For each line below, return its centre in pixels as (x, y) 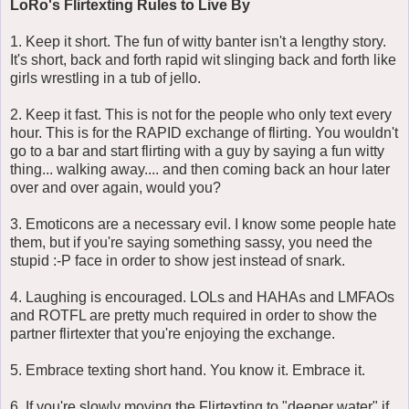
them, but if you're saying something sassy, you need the (191, 242)
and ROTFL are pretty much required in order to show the (194, 315)
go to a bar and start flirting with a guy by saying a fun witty (197, 151)
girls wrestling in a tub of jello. (105, 78)
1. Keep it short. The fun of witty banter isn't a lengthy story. (198, 41)
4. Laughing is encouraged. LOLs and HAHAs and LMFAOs (202, 297)
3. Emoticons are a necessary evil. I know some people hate (203, 224)
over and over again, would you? (115, 187)
